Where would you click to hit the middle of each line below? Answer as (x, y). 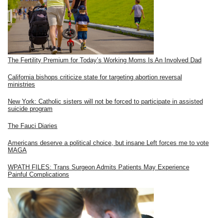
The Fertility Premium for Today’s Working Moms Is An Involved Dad (105, 60)
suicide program (30, 109)
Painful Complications (38, 174)
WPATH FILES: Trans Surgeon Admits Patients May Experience (99, 167)
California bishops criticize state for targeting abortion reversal (95, 77)
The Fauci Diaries (33, 126)
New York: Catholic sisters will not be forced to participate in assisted (105, 101)
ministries (21, 84)
